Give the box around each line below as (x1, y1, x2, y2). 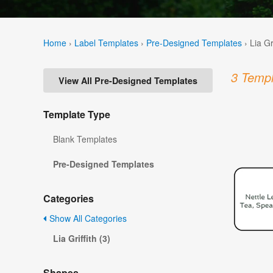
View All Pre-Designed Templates (58, 74, 197, 87)
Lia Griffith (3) (53, 232, 110, 245)
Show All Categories (47, 212, 127, 225)
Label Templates (74, 36, 138, 49)
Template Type (43, 107, 110, 122)
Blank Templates (53, 133, 117, 146)
